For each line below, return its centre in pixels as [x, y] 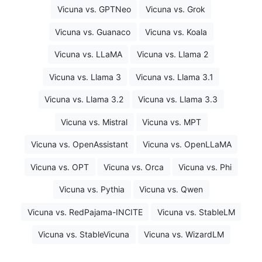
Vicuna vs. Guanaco [93, 32]
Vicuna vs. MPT [172, 122]
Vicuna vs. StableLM [196, 212]
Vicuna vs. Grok [175, 9]
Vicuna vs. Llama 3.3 [178, 99]
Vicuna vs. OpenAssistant [79, 144]
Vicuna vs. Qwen [171, 189]
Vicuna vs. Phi [205, 167]
